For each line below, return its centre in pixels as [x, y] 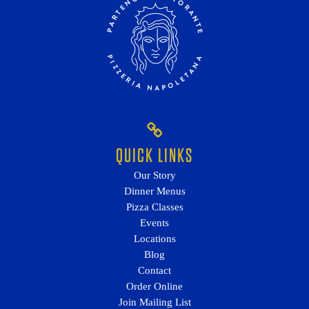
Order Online [154, 286]
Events [154, 222]
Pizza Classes [154, 207]
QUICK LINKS [154, 155]
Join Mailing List [154, 302]
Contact [154, 270]
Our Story [154, 175]
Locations [154, 238]
